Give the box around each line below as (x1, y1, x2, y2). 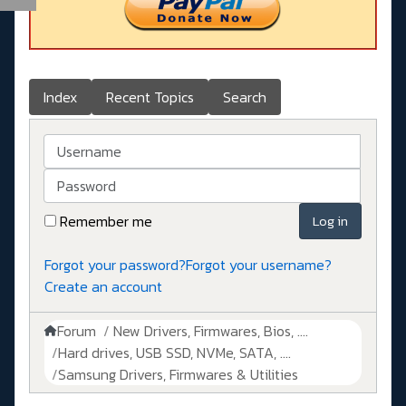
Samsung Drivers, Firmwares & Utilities (58, 363, 298, 386)
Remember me (60, 210, 152, 233)
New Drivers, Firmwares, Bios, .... (113, 320, 308, 343)
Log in (313, 210, 348, 232)
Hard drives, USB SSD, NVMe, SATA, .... (58, 342, 291, 364)
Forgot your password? (44, 254, 186, 276)
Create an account (44, 275, 162, 298)
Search (223, 86, 266, 109)
